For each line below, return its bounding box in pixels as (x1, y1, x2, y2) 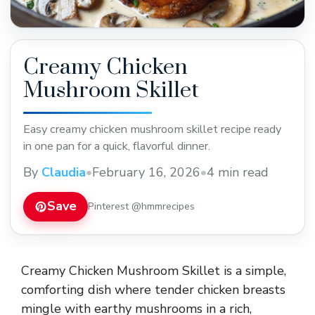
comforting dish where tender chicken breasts (21, 281, 285, 298)
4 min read (207, 163, 269, 181)
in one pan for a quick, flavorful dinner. (23, 138, 210, 154)
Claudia (41, 163, 86, 181)
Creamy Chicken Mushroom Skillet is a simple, (21, 262, 286, 279)
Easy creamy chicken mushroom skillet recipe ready (23, 121, 281, 137)
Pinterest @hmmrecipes (88, 199, 195, 214)
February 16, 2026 (92, 163, 200, 181)
